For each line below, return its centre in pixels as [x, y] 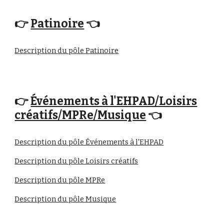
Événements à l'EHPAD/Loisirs [114, 101]
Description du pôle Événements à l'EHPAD [89, 142]
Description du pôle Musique [65, 199]
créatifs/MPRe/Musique [80, 115]
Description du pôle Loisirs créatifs [76, 161]
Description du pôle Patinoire [67, 50]
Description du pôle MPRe [60, 180]
